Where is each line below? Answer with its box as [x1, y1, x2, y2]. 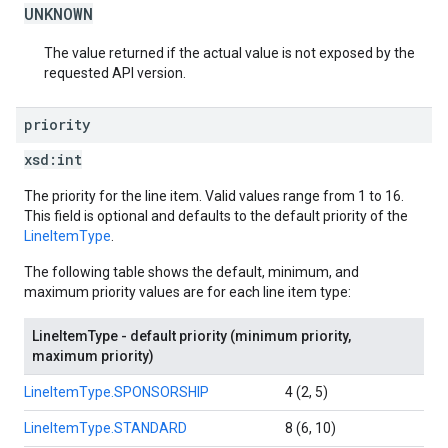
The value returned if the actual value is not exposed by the [44, 45, 415, 61]
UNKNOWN [24, 3, 93, 24]
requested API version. [44, 65, 186, 81]
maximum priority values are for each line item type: [24, 284, 351, 300]
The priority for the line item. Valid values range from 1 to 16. [24, 188, 404, 204]
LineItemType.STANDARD [24, 420, 187, 436]
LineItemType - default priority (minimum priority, [32, 328, 351, 344]
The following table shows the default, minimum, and [24, 264, 359, 280]
